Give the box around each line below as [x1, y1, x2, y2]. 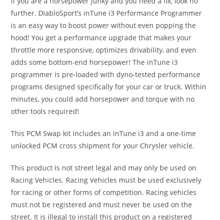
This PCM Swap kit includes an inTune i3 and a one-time [11, 128, 196, 138]
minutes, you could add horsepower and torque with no [11, 94, 195, 104]
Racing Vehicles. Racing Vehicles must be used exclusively [11, 175, 202, 185]
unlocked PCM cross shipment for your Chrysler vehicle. [11, 140, 195, 150]
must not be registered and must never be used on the [11, 199, 192, 209]
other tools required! [11, 106, 80, 116]
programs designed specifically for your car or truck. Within [11, 82, 207, 91]
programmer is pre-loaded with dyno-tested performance [11, 69, 201, 79]
